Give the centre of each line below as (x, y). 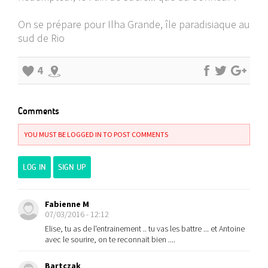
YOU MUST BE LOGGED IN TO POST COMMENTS (96, 134)
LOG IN (34, 167)
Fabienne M (67, 204)
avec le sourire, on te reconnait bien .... (110, 239)
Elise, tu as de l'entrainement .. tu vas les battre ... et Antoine (145, 229)
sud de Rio (41, 38)
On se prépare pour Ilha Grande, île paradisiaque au (134, 24)
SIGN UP (72, 167)
